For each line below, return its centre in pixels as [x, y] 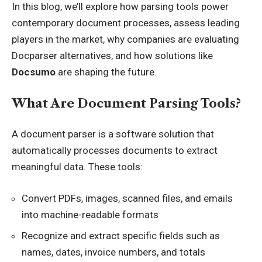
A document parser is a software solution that [113, 134]
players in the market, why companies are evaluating [125, 39]
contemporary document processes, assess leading [126, 23]
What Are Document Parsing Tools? [126, 103]
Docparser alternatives [61, 56]
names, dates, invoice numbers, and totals [113, 252]
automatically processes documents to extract [115, 150]
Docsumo [34, 72]
